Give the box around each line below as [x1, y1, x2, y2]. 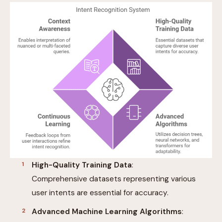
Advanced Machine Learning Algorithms [32, 207, 182, 217]
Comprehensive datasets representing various [32, 174, 196, 184]
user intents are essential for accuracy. [32, 188, 168, 198]
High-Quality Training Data [32, 160, 132, 170]
